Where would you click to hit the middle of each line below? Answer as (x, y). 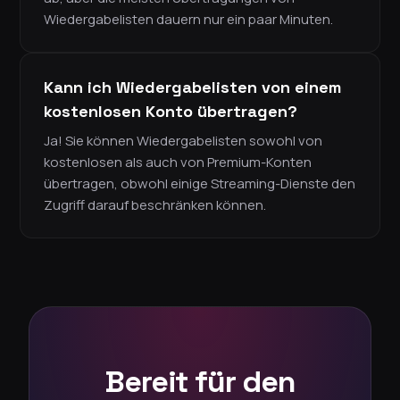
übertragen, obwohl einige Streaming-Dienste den (200, 184)
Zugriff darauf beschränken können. (155, 205)
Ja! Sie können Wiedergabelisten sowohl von (183, 141)
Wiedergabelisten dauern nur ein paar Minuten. (188, 20)
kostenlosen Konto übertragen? (171, 112)
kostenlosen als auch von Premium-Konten (178, 162)
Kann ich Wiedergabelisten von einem (192, 87)
